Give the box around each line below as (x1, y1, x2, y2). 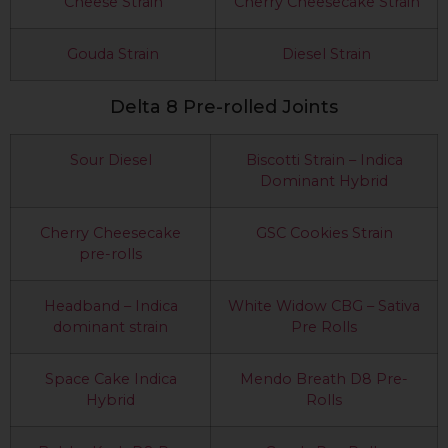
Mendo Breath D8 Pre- (240, 369, 408, 388)
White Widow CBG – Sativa (228, 296, 420, 315)
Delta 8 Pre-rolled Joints (110, 95, 338, 118)
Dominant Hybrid (260, 171, 388, 190)
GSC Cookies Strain (255, 223, 393, 242)
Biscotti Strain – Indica (245, 150, 403, 169)
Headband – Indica (43, 296, 178, 315)
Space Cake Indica (44, 369, 177, 388)
